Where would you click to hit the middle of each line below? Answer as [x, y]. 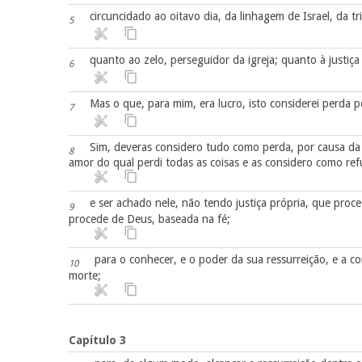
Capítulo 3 [97, 340]
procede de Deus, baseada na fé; [149, 219]
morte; [84, 275]
